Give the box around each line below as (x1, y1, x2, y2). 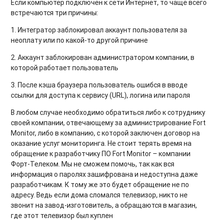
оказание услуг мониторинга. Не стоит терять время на (11, 138, 192, 148)
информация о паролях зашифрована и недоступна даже (11, 169, 198, 179)
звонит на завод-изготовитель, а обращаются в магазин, (11, 200, 197, 210)
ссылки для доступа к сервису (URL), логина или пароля (11, 90, 191, 100)
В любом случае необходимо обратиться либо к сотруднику (11, 108, 206, 117)
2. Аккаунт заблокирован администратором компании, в (11, 53, 195, 62)
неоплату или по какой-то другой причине (11, 35, 148, 45)
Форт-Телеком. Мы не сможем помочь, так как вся (11, 159, 175, 168)
